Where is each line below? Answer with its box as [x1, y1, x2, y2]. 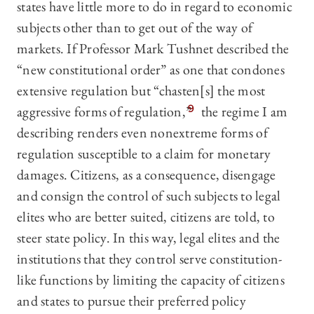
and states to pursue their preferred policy [17, 292, 246, 310]
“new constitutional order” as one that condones [17, 60, 285, 79]
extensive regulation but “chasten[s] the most [17, 81, 266, 100]
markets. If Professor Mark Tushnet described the [17, 39, 289, 58]
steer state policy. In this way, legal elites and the [17, 228, 280, 247]
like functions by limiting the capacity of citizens [17, 271, 285, 289]
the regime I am [198, 102, 288, 121]
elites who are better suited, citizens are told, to [17, 207, 275, 226]
